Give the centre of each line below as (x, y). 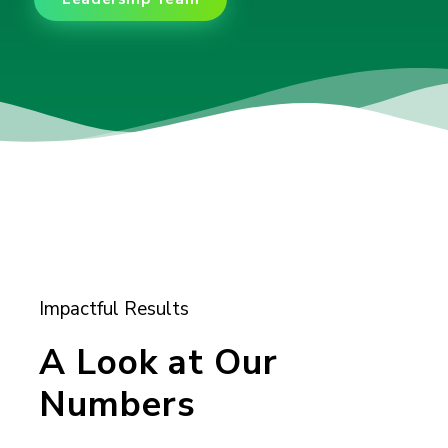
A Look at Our (159, 362)
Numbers (118, 404)
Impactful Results (114, 308)
